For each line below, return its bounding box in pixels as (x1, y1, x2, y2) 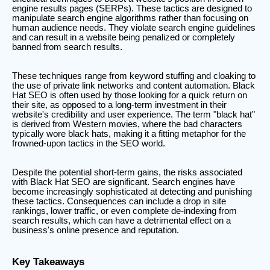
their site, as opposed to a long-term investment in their (12, 100, 227, 110)
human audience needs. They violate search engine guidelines (12, 23, 256, 33)
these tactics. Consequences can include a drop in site (12, 196, 226, 206)
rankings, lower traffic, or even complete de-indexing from (12, 206, 237, 216)
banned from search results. (12, 42, 122, 52)
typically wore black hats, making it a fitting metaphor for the (12, 129, 246, 139)
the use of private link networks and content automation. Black (12, 81, 255, 90)
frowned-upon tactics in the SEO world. (12, 139, 165, 148)
